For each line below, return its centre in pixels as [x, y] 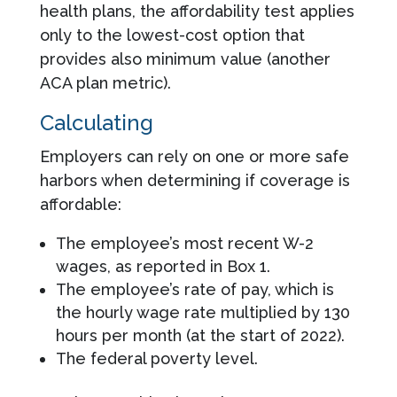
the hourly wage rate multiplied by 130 [202, 312]
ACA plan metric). [105, 82]
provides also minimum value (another [185, 58]
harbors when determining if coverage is [195, 180]
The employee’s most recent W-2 [184, 243]
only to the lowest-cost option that [172, 35]
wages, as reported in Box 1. [163, 266]
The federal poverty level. [156, 358]
